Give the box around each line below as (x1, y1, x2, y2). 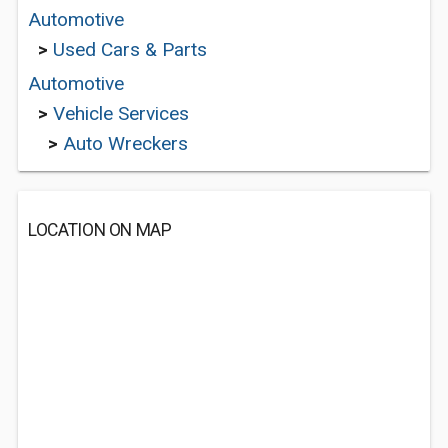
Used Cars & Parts (53, 38, 207, 61)
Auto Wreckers (63, 132, 188, 155)
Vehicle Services (53, 102, 189, 125)
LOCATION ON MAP (28, 220, 172, 240)
